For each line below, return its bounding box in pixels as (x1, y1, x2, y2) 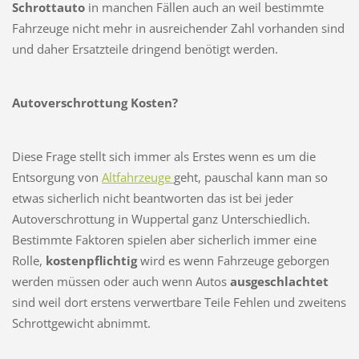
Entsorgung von (11, 168, 102, 185)
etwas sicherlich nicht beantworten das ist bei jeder (11, 189, 293, 206)
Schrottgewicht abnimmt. (11, 314, 151, 331)
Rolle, (11, 252, 46, 268)
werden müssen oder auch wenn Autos (11, 272, 230, 289)
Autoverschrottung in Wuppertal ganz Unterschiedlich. (11, 210, 310, 227)
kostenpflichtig (45, 252, 137, 268)
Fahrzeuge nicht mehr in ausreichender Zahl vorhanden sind (11, 19, 345, 36)
